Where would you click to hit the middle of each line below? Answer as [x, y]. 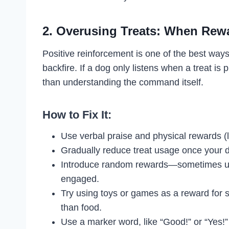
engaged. [80, 179]
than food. [81, 207]
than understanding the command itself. [123, 82]
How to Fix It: [77, 114]
